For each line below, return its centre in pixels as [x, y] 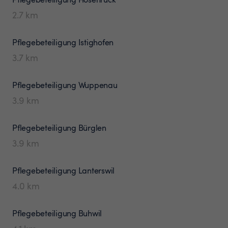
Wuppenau [98, 85]
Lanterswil [96, 170]
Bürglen [92, 127]
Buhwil [90, 213]
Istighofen [96, 42]
